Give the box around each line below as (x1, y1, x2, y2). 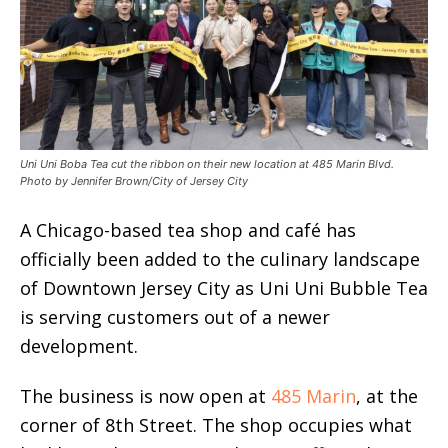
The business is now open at (20, 383, 271, 408)
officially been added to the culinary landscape (20, 246, 420, 271)
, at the (356, 383, 418, 408)
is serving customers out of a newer (20, 304, 330, 329)
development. (20, 333, 138, 358)
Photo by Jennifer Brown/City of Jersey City (20, 173, 248, 188)
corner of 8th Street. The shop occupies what (20, 412, 412, 437)
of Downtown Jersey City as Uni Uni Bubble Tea (20, 275, 428, 300)
